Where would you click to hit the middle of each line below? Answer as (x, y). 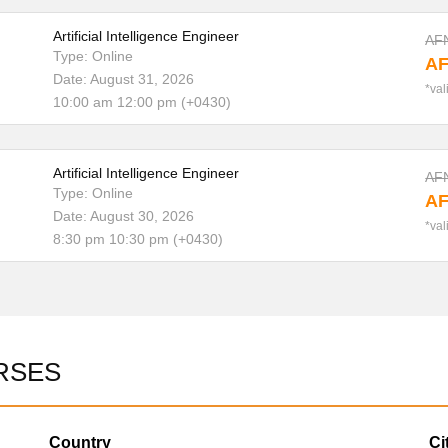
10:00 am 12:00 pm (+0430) (141, 102)
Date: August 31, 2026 (123, 79)
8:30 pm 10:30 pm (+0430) (137, 239)
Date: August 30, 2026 (123, 216)
